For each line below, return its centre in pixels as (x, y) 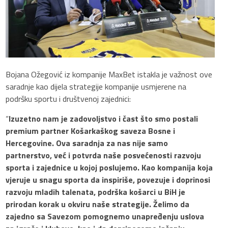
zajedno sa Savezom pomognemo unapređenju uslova (105, 216)
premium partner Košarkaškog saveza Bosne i (91, 131)
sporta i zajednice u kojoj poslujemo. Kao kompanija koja (109, 167)
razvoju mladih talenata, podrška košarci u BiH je (96, 192)
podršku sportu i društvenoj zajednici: (68, 98)
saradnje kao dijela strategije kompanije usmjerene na (96, 86)
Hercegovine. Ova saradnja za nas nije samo (87, 143)
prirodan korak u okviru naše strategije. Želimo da (98, 204)
